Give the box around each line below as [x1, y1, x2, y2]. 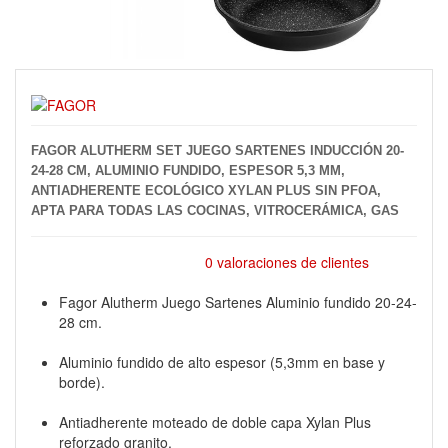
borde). [59, 372, 105, 392]
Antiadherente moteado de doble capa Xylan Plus [59, 412, 371, 432]
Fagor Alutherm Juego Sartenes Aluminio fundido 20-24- [59, 292, 417, 312]
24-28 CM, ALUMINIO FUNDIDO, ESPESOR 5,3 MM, [31, 163, 345, 178]
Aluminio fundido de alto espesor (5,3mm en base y [59, 352, 385, 372]
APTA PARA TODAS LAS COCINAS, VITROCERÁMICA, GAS [31, 203, 399, 218]
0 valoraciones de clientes [204, 252, 369, 272]
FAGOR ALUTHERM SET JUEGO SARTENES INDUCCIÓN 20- [31, 143, 404, 158]
